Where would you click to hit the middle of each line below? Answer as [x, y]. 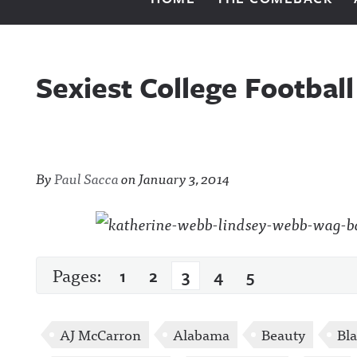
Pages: [79, 275]
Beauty [283, 334]
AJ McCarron [100, 334]
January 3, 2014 [184, 178]
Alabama [201, 334]
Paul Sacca [86, 178]
